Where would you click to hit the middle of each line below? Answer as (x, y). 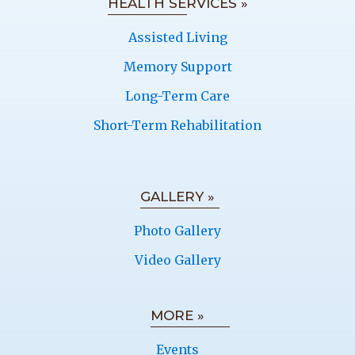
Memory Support (177, 67)
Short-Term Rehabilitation (177, 126)
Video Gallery (177, 260)
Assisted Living (177, 38)
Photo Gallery (177, 231)
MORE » (177, 316)
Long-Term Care (177, 96)
